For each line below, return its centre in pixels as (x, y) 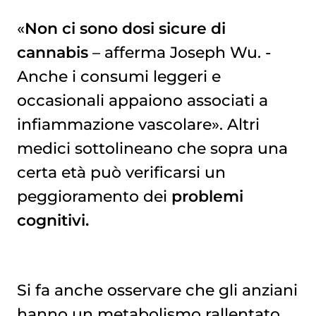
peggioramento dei (94, 196)
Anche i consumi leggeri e (119, 77)
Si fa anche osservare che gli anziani (157, 290)
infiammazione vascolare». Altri (138, 124)
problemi (207, 196)
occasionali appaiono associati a (142, 101)
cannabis (52, 53)
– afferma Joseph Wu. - (179, 53)
